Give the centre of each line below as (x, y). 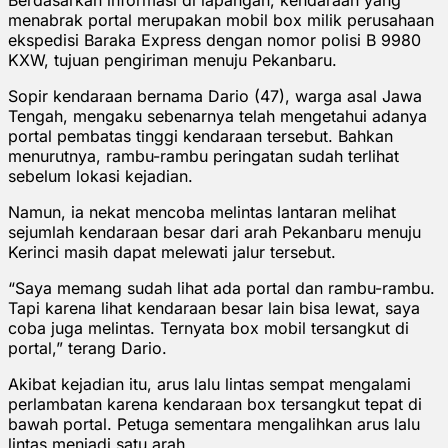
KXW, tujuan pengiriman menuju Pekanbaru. (172, 59)
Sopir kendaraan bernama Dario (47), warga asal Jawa (215, 95)
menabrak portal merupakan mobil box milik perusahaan (221, 19)
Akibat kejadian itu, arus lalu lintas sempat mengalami (209, 383)
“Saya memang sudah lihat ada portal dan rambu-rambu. (221, 287)
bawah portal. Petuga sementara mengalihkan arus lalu (214, 423)
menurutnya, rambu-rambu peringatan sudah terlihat (203, 155)
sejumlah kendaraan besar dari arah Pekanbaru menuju (214, 231)
